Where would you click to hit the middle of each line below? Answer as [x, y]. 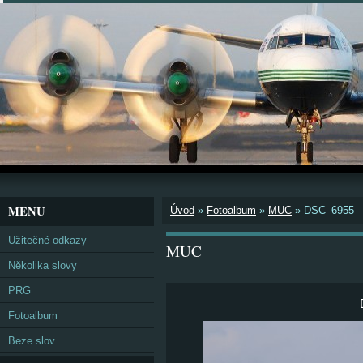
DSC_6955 [329, 210]
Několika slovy [43, 265]
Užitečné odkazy [47, 240]
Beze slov [32, 341]
